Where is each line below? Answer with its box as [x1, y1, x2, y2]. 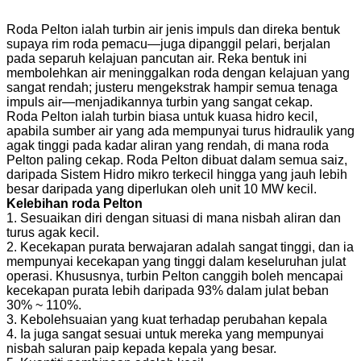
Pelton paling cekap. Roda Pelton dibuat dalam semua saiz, [6, 153, 347, 168]
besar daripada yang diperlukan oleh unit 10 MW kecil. [6, 182, 317, 197]
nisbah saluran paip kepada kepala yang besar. [6, 342, 276, 356]
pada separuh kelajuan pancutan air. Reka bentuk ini [6, 52, 307, 66]
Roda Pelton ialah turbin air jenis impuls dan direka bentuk [6, 23, 340, 37]
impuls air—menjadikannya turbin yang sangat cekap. [6, 95, 313, 110]
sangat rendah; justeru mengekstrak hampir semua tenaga [6, 81, 338, 95]
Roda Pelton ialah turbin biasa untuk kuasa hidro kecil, [6, 110, 317, 124]
